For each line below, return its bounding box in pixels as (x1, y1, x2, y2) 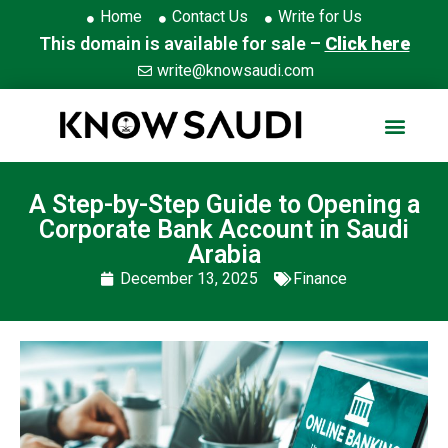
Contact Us (171, 7, 248, 26)
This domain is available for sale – (38, 33, 325, 54)
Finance (293, 269, 347, 289)
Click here (324, 33, 410, 54)
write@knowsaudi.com (156, 61, 314, 80)
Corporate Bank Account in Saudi (39, 215, 409, 245)
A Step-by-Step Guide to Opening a (28, 190, 420, 220)
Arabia (187, 240, 261, 270)
